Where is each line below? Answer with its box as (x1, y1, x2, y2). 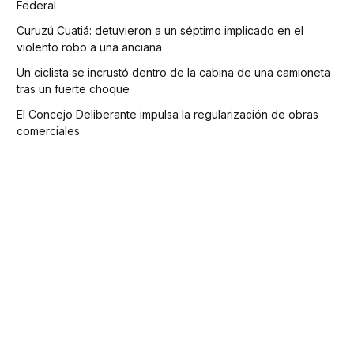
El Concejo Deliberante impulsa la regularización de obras (17, 107, 318, 121)
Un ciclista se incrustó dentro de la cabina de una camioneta (17, 65, 330, 79)
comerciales (17, 123, 80, 137)
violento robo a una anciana (17, 40, 162, 54)
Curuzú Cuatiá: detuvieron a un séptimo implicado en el (17, 23, 303, 37)
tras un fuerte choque (17, 81, 130, 96)
